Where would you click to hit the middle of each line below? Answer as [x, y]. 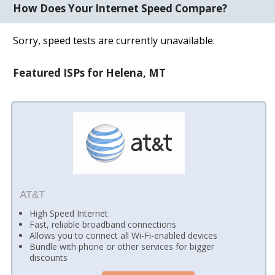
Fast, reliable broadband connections [103, 225]
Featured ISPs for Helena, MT [90, 72]
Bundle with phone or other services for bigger [122, 247]
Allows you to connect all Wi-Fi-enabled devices [124, 236]
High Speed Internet [69, 214]
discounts [49, 258]
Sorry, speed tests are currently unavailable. [114, 40]
